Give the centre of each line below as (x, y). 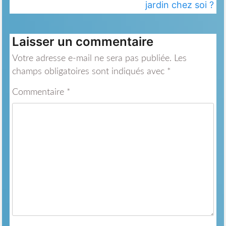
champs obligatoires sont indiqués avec (89, 72)
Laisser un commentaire (82, 42)
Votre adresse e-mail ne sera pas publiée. (92, 59)
